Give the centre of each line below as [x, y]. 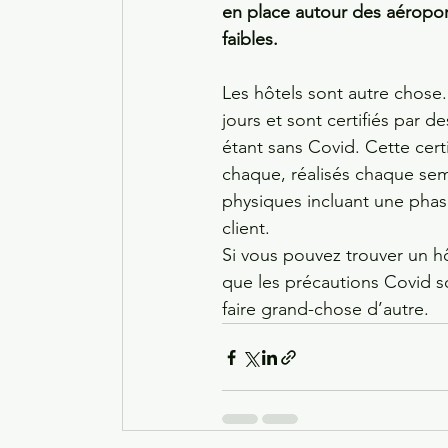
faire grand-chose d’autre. [325, 309]
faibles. [250, 39]
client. [246, 228]
